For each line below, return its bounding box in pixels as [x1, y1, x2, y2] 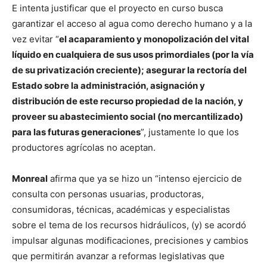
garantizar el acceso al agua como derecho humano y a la [12, 18, 252, 29]
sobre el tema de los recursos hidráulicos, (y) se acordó [12, 219, 246, 231]
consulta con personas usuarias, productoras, [12, 188, 204, 200]
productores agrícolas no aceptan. [12, 142, 156, 153]
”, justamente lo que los [141, 126, 239, 138]
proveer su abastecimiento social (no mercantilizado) [12, 111, 243, 122]
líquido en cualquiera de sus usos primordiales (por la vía [12, 49, 254, 60]
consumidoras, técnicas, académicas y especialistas [12, 204, 230, 215]
